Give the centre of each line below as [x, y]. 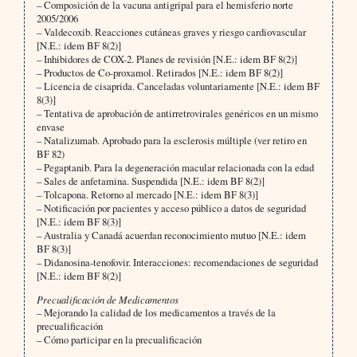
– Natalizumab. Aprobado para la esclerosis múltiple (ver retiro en [171, 141]
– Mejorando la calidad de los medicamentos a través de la [156, 313]
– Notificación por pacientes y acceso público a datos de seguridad [171, 208]
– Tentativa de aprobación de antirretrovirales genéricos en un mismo [177, 114]
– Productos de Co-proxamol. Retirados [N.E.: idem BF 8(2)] [159, 73]
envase [50, 127]
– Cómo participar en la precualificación [119, 340]
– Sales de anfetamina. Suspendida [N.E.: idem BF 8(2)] [150, 181]
